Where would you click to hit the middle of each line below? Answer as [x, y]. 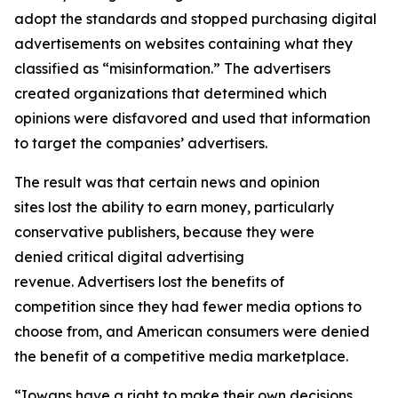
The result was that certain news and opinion [167, 182]
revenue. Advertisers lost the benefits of [149, 282]
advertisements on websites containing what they [183, 44]
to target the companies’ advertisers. [143, 143]
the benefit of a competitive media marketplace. [185, 356]
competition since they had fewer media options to [188, 306]
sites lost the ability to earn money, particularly [174, 207]
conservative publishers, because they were [164, 232]
